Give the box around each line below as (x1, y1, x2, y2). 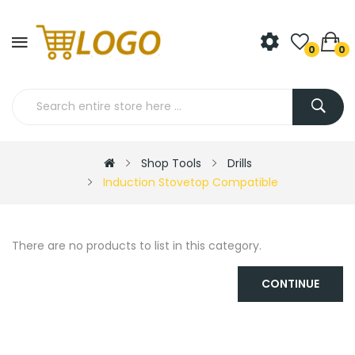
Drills (227, 155, 252, 171)
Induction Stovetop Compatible (103, 174, 278, 190)
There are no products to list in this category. (12, 237, 261, 254)
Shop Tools (140, 155, 201, 171)
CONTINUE (261, 275, 319, 292)
